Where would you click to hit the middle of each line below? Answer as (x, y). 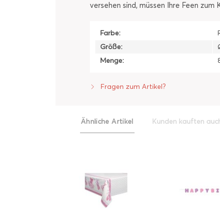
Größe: (111, 47)
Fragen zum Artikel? (132, 87)
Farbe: (110, 33)
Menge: (112, 61)
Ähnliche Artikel (107, 122)
